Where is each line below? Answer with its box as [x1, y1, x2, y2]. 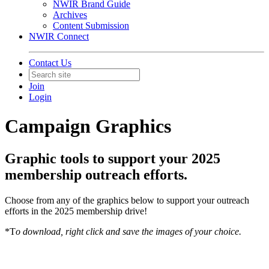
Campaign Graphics [5, 115, 171, 138]
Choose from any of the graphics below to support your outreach [5, 195, 249, 205]
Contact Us [29, 58, 71, 68]
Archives [53, 10, 87, 20]
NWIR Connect [29, 31, 89, 41]
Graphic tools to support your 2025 [5, 150, 220, 166]
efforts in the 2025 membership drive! [5, 205, 147, 216]
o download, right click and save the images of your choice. [16, 226, 241, 237]
